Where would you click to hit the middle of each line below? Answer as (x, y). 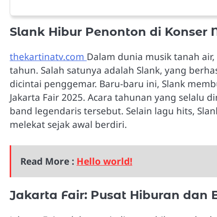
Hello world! (105, 162)
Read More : (49, 162)
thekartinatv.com (48, 57)
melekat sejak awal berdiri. (68, 125)
